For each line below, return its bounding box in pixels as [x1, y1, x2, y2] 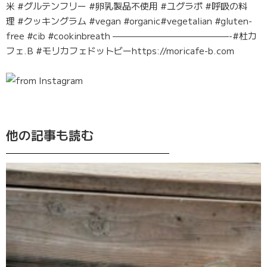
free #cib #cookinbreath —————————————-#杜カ [6, 29, 257, 42]
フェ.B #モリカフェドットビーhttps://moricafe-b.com [6, 44, 234, 57]
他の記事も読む [6, 125, 94, 144]
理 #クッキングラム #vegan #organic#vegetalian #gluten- [6, 14, 252, 27]
